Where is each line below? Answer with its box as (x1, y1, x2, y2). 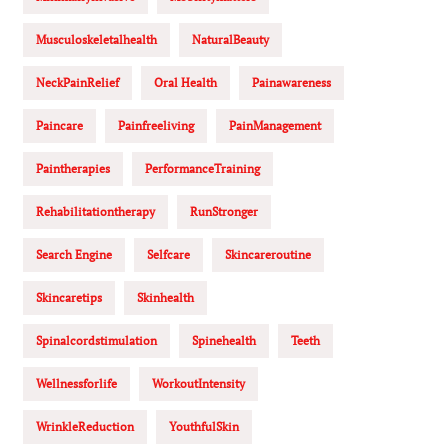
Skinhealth (137, 290, 194, 305)
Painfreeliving (118, 118, 194, 133)
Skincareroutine (225, 247, 311, 262)
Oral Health (154, 75, 217, 90)
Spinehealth (192, 333, 256, 348)
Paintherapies (36, 161, 110, 176)
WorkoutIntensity (152, 376, 245, 391)
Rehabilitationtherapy (36, 204, 155, 219)
